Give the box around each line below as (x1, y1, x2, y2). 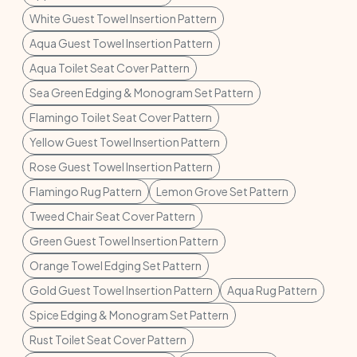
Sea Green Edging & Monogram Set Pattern (29, 85, 253, 100)
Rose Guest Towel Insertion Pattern (29, 159, 213, 174)
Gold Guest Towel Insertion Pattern (29, 283, 213, 297)
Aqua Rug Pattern (227, 283, 317, 297)
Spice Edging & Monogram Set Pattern (29, 308, 229, 322)
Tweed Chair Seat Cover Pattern (29, 209, 195, 223)
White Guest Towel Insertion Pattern (29, 11, 217, 25)
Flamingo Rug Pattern (29, 184, 142, 198)
